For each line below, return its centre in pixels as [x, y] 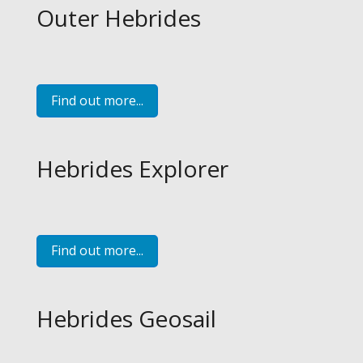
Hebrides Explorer [132, 168]
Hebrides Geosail [126, 319]
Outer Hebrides [118, 18]
